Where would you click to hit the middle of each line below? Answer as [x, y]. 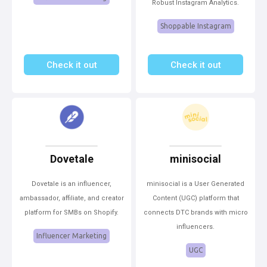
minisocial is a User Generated [195, 184]
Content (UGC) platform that [195, 198]
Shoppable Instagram [195, 26]
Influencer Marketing [72, 236]
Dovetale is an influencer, [72, 184]
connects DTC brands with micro [195, 212]
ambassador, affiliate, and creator [72, 198]
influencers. [195, 227]
